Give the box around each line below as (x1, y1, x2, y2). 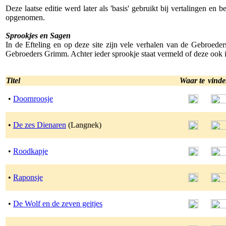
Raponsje (13, 173, 43, 182)
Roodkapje (13, 147, 48, 155)
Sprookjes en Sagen (6, 31, 71, 40)
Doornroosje (13, 94, 53, 103)
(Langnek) (66, 121, 101, 129)
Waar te (180, 76, 207, 85)
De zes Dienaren (13, 121, 66, 129)
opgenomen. (6, 13, 45, 22)
